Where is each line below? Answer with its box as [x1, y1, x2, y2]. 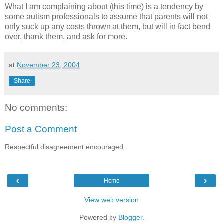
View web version [84, 195, 139, 204]
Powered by [79, 213, 118, 221]
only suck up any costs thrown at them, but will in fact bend [5, 22, 210, 31]
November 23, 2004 [17, 61, 80, 69]
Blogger [118, 213, 142, 221]
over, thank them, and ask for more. [5, 32, 127, 41]
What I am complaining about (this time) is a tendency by [5, 2, 203, 11]
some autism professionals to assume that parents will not [5, 12, 208, 21]
